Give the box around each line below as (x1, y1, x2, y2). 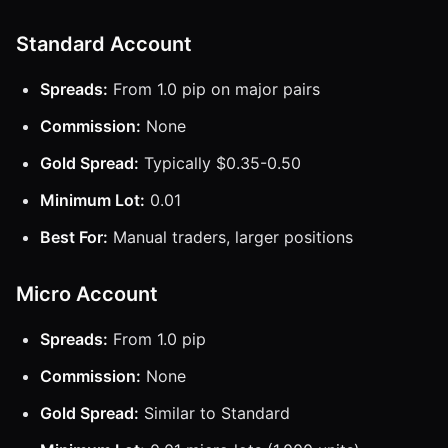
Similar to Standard (139, 402, 290, 423)
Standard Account (16, 31, 192, 56)
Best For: (40, 226, 108, 247)
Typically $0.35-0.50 (139, 152, 301, 173)
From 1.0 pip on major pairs (108, 78, 320, 99)
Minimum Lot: (40, 189, 145, 210)
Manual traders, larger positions (108, 226, 353, 247)
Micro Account (16, 281, 158, 306)
